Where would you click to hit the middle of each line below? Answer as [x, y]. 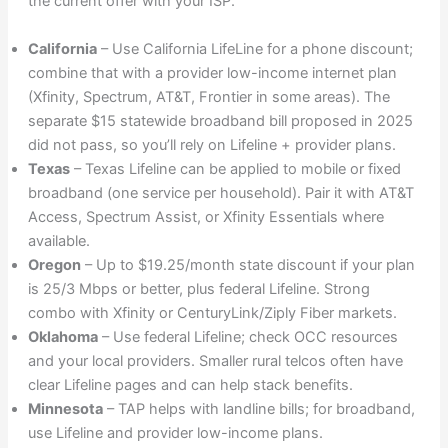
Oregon [54, 264]
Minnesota [65, 408]
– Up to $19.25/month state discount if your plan [247, 264]
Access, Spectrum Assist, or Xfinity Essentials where [205, 216]
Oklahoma [62, 336]
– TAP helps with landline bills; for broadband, [258, 408]
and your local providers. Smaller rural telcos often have [215, 360]
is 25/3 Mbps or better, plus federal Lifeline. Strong [198, 288]
